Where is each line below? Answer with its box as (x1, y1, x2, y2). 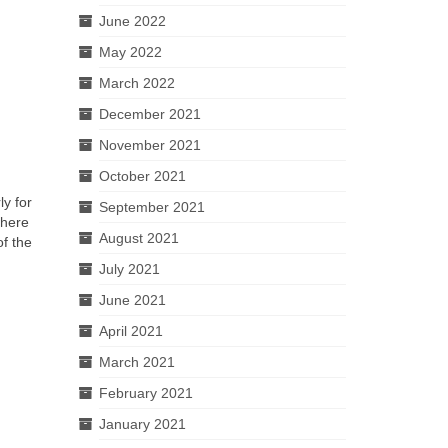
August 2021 (98, 230, 179, 246)
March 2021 (98, 354, 175, 370)
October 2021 (98, 168, 186, 184)
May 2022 (98, 44, 162, 60)
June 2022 (98, 13, 166, 29)
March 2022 (98, 75, 175, 91)
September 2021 (98, 199, 205, 215)
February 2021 (98, 385, 193, 401)
